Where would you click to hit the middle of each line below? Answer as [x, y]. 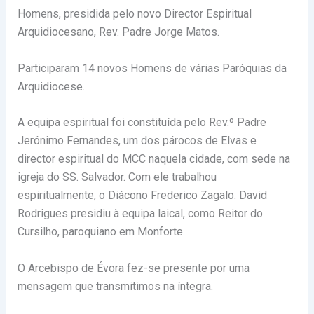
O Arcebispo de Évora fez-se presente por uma [133, 268]
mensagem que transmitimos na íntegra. [115, 286]
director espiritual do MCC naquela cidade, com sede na [153, 159]
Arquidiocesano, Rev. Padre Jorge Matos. [118, 32]
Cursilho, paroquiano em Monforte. [101, 232]
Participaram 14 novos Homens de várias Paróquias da [152, 68]
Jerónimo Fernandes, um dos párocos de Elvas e [137, 141]
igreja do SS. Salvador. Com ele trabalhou [117, 177]
